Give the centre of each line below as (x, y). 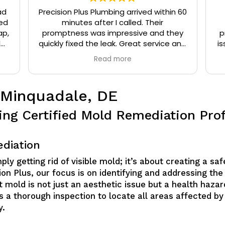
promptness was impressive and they (113, 33)
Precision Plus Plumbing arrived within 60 (113, 12)
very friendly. (113, 54)
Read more (113, 59)
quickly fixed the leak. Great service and (113, 43)
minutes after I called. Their (113, 22)
